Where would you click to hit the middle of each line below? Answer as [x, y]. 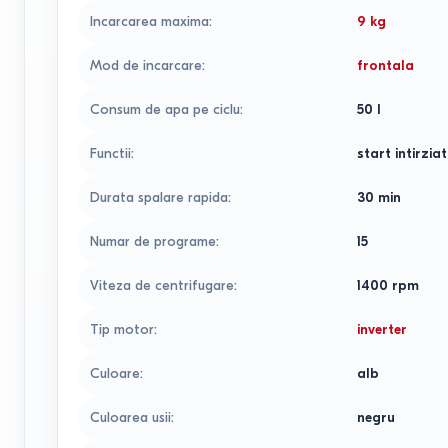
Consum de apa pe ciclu [165, 109]
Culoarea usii [130, 417]
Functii [110, 153]
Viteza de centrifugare [162, 285]
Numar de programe [153, 241]
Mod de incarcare [146, 65]
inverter [382, 329]
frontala [386, 65]
